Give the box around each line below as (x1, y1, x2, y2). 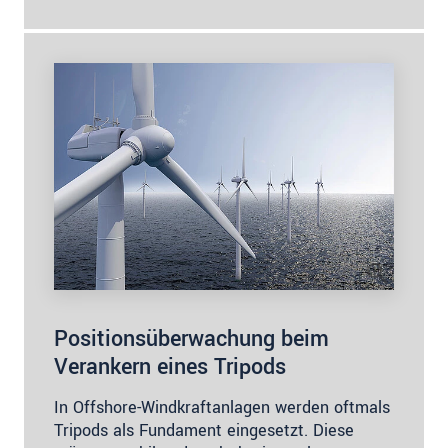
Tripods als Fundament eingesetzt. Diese (54, 419, 354, 442)
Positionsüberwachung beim (54, 323, 329, 355)
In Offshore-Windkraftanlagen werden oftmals (54, 396, 390, 419)
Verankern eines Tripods (54, 351, 286, 383)
